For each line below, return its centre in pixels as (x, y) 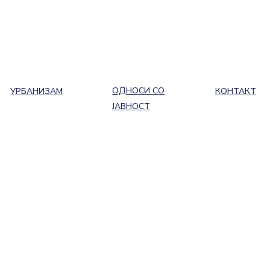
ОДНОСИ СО (139, 91)
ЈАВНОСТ (131, 106)
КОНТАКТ (236, 91)
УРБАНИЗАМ (37, 91)
